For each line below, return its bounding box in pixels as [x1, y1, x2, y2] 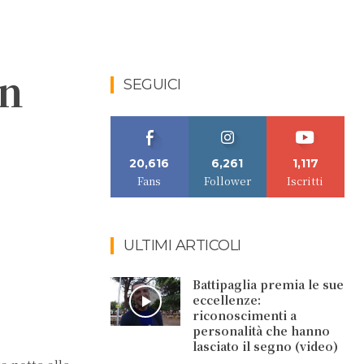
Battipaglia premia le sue [193, 276, 344, 292]
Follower [203, 173, 251, 188]
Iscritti [287, 173, 324, 188]
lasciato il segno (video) [193, 338, 339, 354]
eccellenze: [193, 292, 262, 308]
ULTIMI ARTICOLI [123, 236, 241, 254]
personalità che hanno [193, 323, 331, 339]
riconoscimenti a [193, 307, 297, 323]
